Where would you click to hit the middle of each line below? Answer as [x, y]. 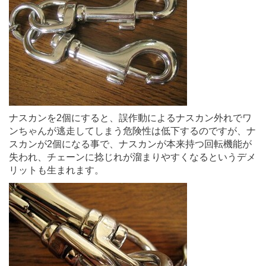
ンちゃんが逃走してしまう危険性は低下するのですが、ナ [132, 131]
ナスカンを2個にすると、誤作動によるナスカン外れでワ [130, 118]
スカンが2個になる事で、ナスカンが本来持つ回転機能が [130, 144]
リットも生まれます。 [56, 170]
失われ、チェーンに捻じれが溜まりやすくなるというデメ [132, 157]
